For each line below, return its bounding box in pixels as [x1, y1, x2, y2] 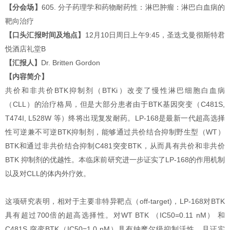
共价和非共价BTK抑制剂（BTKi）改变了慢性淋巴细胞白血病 [5, 86, 225, 94]
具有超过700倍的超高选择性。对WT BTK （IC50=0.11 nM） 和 [5, 211, 225, 219]
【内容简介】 [5, 72, 48, 81]
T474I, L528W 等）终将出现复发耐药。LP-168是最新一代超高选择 [5, 114, 225, 122]
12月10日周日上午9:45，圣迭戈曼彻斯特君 [85, 31, 225, 39]
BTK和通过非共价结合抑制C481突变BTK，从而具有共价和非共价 [5, 142, 225, 150]
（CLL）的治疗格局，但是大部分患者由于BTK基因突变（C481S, [5, 100, 225, 108]
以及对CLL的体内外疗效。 [5, 169, 90, 178]
